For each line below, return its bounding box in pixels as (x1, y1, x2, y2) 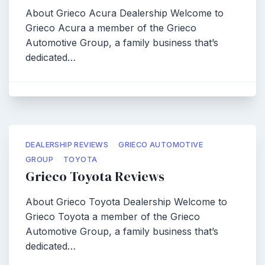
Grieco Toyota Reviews (25, 167, 164, 186)
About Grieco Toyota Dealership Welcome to (25, 196, 227, 208)
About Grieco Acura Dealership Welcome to (25, 7, 224, 19)
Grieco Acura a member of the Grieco (25, 22, 196, 34)
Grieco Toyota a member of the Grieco (25, 211, 200, 222)
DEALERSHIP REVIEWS (25, 140, 109, 149)
